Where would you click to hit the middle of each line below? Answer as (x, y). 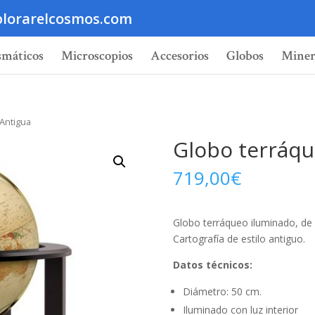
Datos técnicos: (212, 264)
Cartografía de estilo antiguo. (239, 238)
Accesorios (180, 56)
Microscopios (97, 56)
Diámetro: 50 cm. (222, 291)
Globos (245, 56)
